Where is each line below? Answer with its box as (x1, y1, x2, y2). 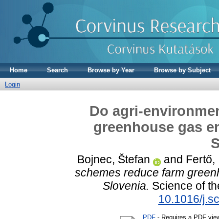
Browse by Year (88, 66, 134, 74)
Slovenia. (103, 179, 149, 192)
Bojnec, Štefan (77, 153, 150, 166)
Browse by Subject (154, 66, 211, 74)
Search (47, 66, 68, 74)
